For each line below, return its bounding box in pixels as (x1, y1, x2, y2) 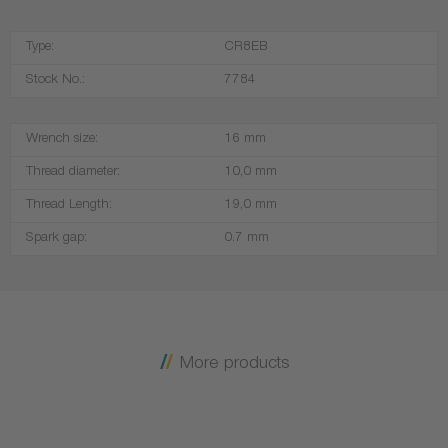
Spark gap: (26, 232, 87, 246)
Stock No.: (26, 74, 85, 88)
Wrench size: (26, 133, 98, 147)
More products (173, 356, 290, 374)
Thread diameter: (26, 166, 120, 180)
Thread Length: (26, 199, 112, 213)
